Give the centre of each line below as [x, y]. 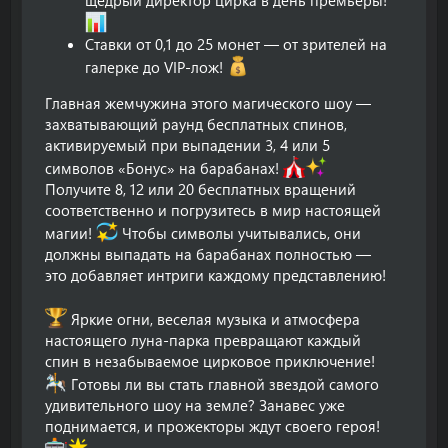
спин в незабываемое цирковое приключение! [210, 360]
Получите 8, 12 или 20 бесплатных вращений [200, 188]
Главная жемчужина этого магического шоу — [208, 102]
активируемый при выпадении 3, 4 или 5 [187, 144]
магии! [70, 232]
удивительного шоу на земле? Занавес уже [195, 404]
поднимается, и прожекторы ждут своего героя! [212, 425]
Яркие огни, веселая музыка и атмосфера [213, 318]
